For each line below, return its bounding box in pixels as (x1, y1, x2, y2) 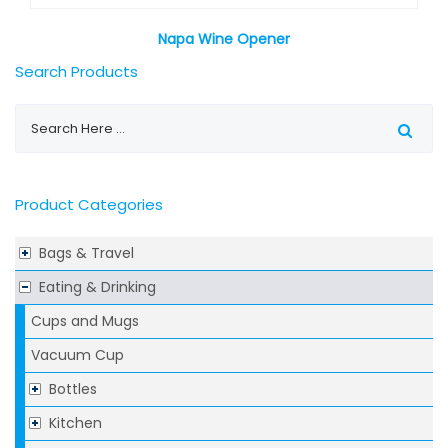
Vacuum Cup (31, 345, 124, 366)
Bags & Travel (39, 243, 134, 264)
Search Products (15, 61, 138, 83)
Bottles (49, 379, 97, 400)
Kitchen (49, 413, 102, 434)
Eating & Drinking (39, 277, 156, 298)
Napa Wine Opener (158, 29, 290, 50)
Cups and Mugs (31, 311, 139, 332)
